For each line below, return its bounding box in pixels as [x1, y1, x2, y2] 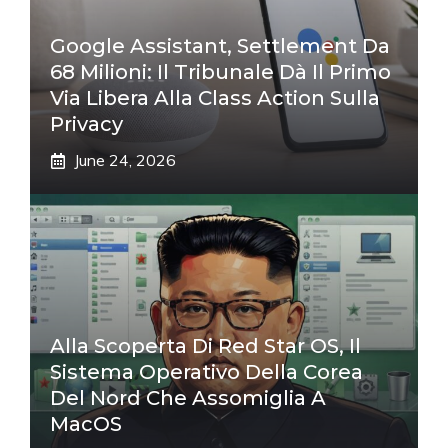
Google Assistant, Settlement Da [50, 34, 390, 58]
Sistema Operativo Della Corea [50, 360, 363, 384]
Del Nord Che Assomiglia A [50, 386, 326, 410]
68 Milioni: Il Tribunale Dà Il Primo [50, 60, 391, 84]
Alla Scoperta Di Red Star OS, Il [50, 334, 361, 358]
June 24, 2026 [74, 150, 176, 170]
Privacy [50, 112, 123, 136]
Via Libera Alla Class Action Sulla [50, 86, 380, 110]
